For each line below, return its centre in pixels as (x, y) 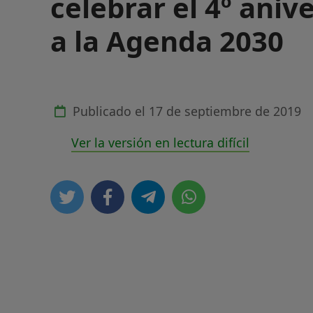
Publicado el (109, 111)
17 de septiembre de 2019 (225, 111)
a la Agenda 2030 (167, 41)
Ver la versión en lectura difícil (160, 142)
